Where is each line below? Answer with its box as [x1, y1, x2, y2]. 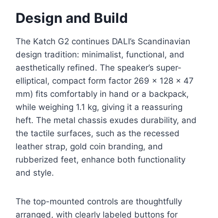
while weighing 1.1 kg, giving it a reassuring [16, 102, 182, 112]
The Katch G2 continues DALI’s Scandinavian [16, 36, 190, 47]
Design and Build [16, 10, 128, 27]
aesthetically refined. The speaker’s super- [16, 63, 182, 73]
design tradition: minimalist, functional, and [16, 50, 184, 60]
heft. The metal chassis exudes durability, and [16, 115, 197, 126]
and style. [16, 168, 54, 178]
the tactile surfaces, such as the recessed [16, 128, 180, 139]
